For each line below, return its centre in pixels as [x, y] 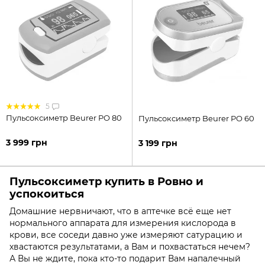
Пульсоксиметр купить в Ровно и [106, 181]
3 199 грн [158, 143]
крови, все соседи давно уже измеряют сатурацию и [126, 235]
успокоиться [47, 194]
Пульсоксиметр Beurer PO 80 [64, 117]
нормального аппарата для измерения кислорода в [123, 223]
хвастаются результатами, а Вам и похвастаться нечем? [130, 247]
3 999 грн [27, 142]
